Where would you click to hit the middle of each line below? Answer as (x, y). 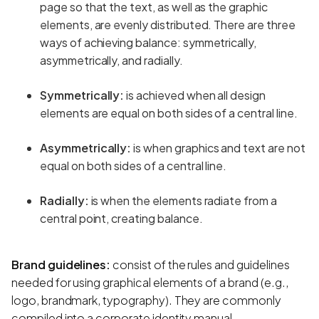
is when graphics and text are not (218, 147)
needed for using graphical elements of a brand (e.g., (150, 282)
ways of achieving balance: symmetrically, (148, 42)
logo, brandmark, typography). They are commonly (146, 300)
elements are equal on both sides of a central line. (169, 113)
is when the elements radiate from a (183, 200)
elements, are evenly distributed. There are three (168, 24)
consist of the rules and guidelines (200, 264)
